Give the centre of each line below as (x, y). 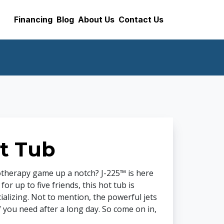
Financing (33, 19)
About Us (96, 19)
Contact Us (141, 19)
